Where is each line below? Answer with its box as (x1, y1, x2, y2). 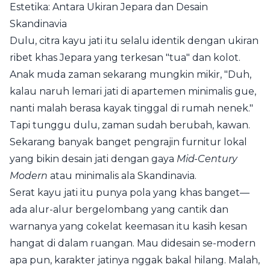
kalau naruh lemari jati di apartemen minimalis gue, (10, 86, 256, 98)
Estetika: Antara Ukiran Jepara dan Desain (10, 1, 208, 13)
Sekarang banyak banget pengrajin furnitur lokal (10, 136, 247, 148)
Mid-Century (177, 153, 237, 165)
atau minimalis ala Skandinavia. (48, 170, 196, 182)
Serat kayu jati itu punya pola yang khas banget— (10, 187, 250, 199)
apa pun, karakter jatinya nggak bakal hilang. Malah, (10, 254, 260, 266)
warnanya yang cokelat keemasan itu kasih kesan (10, 221, 247, 233)
